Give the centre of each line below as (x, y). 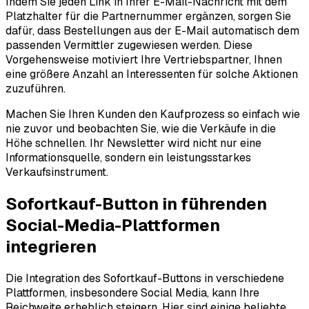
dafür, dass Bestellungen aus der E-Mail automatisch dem (152, 30)
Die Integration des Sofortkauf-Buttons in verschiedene (145, 278)
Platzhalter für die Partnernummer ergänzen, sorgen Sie (148, 16)
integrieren (51, 246)
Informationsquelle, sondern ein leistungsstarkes (128, 157)
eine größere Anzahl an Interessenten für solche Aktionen (152, 74)
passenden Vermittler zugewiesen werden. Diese (129, 45)
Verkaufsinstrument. (57, 172)
